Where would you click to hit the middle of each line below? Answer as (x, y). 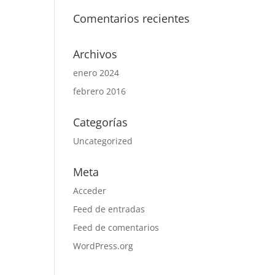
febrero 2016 (100, 91)
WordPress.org (103, 246)
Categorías (101, 122)
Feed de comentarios (116, 227)
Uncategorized (103, 141)
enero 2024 (96, 73)
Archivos (95, 54)
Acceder (90, 191)
